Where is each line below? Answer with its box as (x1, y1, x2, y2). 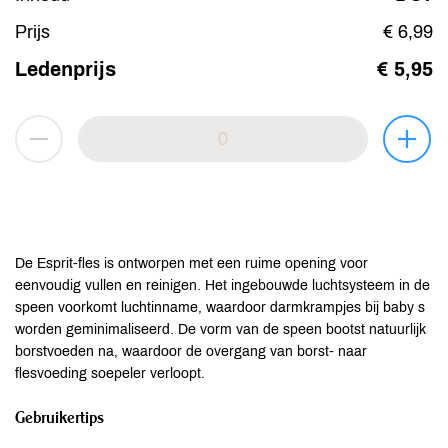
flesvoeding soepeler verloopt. (15, 366, 205, 381)
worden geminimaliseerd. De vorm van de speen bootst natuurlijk (15, 322, 426, 337)
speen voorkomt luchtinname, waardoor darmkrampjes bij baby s (15, 300, 425, 315)
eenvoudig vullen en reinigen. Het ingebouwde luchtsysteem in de (15, 278, 430, 293)
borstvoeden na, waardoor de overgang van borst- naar (15, 344, 367, 359)
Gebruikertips (15, 407, 104, 427)
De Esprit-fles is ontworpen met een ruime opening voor (15, 256, 368, 271)
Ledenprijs (15, 58, 116, 80)
